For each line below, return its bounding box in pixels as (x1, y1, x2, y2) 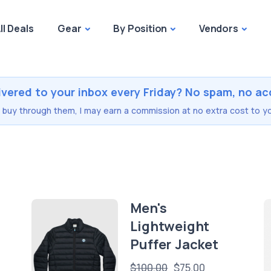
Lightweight (130, 217, 210, 235)
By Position (113, 22, 168, 35)
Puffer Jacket (130, 235, 218, 253)
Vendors (199, 22, 238, 35)
